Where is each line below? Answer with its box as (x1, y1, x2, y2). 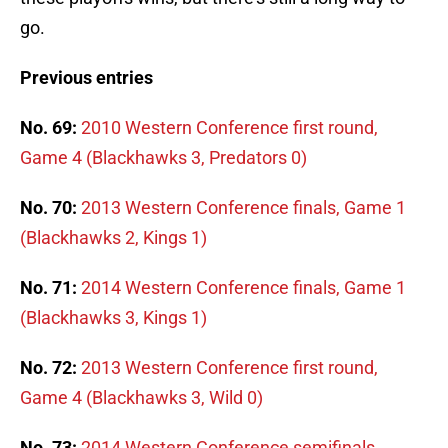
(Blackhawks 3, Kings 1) (20, 307, 207, 329)
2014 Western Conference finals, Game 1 (81, 277, 406, 299)
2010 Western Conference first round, (81, 117, 378, 139)
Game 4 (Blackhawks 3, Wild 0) (20, 387, 263, 409)
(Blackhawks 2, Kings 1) (20, 227, 207, 249)
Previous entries (20, 67, 153, 89)
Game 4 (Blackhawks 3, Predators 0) (20, 147, 307, 169)
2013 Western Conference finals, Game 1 (81, 197, 406, 219)
